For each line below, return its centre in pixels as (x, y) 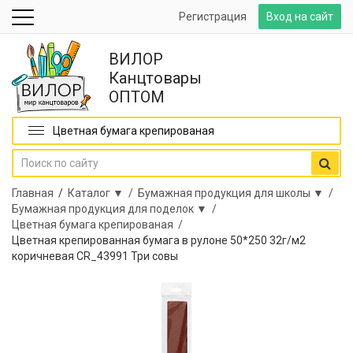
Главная (33, 193)
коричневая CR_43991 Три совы (95, 256)
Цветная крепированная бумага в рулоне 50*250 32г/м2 (159, 240)
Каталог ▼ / (103, 193)
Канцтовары (155, 78)
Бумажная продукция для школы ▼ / (238, 193)
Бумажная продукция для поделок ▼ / (117, 209)
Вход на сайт (300, 17)
